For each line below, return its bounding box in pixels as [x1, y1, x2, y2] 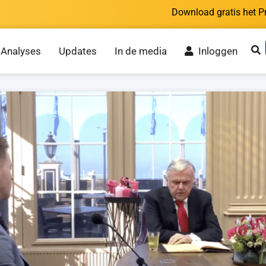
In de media [114, 45, 167, 57]
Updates [58, 45, 97, 57]
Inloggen [193, 45, 237, 57]
